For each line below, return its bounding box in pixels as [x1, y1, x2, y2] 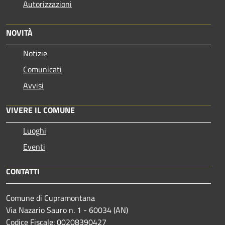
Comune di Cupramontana [6, 191, 97, 204]
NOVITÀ [6, 26, 33, 39]
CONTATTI [6, 165, 40, 177]
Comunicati [23, 63, 62, 75]
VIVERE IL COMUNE [6, 103, 75, 116]
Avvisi [23, 79, 44, 91]
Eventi [23, 140, 45, 153]
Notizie [23, 47, 47, 59]
